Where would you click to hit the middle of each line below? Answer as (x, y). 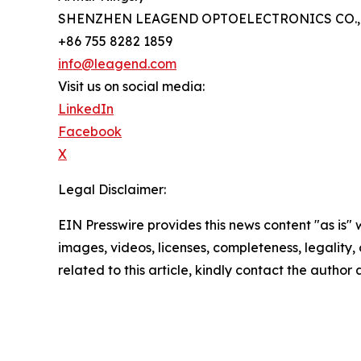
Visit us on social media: (131, 86)
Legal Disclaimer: (112, 189)
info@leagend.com (117, 63)
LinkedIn (86, 108)
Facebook (90, 131)
